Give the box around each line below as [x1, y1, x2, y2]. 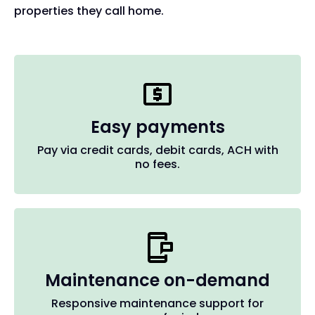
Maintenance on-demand [45, 269, 270, 292]
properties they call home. [14, 3, 164, 20]
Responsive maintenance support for [51, 295, 264, 312]
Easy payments [90, 115, 225, 139]
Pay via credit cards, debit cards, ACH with [37, 142, 278, 159]
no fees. [135, 156, 180, 173]
